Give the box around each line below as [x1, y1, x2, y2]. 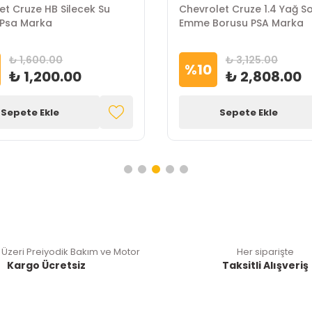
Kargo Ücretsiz [7, 258, 86, 272]
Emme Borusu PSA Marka [179, 16, 304, 30]
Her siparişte [237, 245, 295, 258]
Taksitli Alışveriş [222, 258, 309, 272]
